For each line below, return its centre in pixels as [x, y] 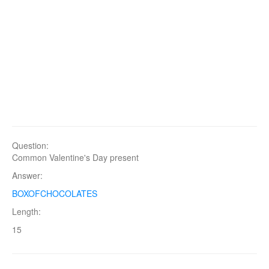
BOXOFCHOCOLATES [55, 193]
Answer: [27, 175]
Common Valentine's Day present [75, 157]
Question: [30, 145]
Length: [26, 211]
